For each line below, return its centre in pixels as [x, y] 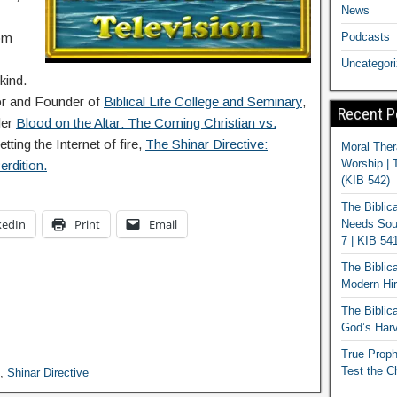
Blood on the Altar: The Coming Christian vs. [146, 123]
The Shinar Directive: [206, 144]
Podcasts [365, 36]
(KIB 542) [365, 180]
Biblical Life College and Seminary [203, 101]
